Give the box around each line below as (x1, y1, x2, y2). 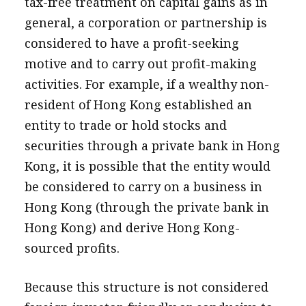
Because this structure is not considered (24, 279, 268, 295)
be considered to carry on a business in (24, 178, 262, 195)
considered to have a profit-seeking (24, 35, 239, 51)
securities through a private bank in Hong (24, 137, 280, 154)
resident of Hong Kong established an (24, 96, 252, 113)
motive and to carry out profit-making (24, 55, 257, 72)
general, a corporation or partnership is (24, 14, 267, 31)
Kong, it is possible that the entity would (24, 158, 270, 174)
